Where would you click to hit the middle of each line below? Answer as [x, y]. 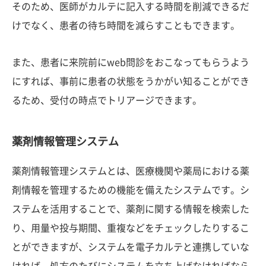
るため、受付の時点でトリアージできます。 [107, 100]
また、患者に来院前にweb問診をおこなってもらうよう [131, 62]
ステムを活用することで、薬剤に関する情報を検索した [131, 209]
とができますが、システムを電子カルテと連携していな [131, 247]
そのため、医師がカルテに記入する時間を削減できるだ [131, 6]
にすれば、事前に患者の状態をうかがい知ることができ [131, 81]
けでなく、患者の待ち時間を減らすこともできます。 [126, 25]
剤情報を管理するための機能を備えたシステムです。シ [131, 190]
